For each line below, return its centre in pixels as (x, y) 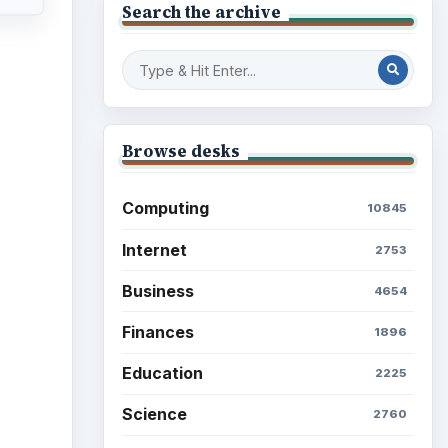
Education (162, 373)
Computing (165, 208)
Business (157, 290)
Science (154, 414)
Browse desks (180, 150)
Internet (154, 249)
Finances (157, 331)
